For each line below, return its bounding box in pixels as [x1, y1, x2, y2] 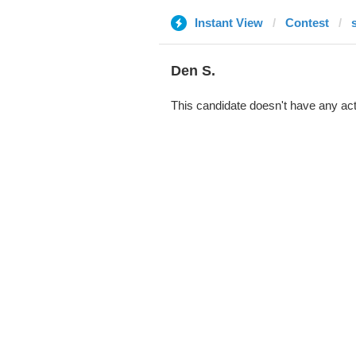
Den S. [170, 63, 215, 79]
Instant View [194, 16, 263, 29]
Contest [284, 16, 329, 29]
